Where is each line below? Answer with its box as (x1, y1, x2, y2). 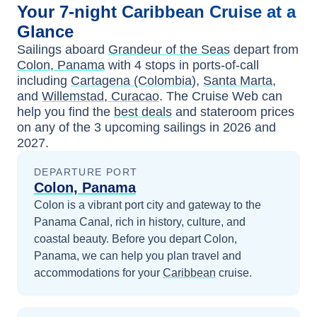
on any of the (17, 120, 94, 134)
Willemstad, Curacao (42, 88, 159, 103)
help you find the (17, 104, 110, 119)
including (17, 73, 67, 88)
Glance (17, 21, 74, 41)
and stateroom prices (172, 104, 294, 119)
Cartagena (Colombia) (71, 73, 196, 88)
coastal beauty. (34, 232, 112, 245)
